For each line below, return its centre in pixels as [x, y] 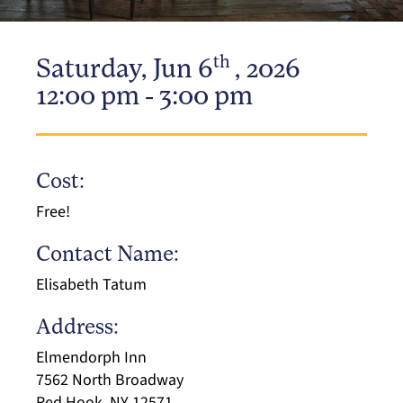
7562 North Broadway [110, 380]
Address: [77, 328]
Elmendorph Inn [91, 358]
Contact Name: [107, 255]
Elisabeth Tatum [91, 285]
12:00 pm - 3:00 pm [144, 98]
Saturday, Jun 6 [125, 71]
